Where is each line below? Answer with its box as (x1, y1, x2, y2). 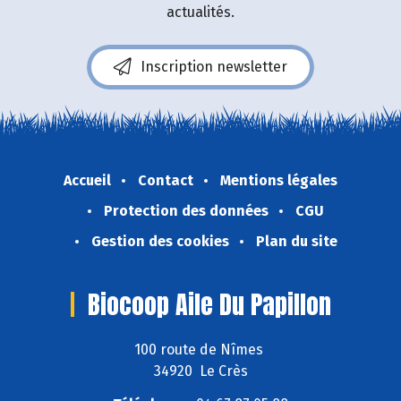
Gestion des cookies (90, 232, 229, 250)
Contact (138, 171, 193, 189)
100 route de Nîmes (134, 341, 267, 359)
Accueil (64, 171, 111, 189)
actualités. (166, 3, 235, 21)
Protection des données (104, 201, 269, 219)
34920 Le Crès (153, 363, 248, 380)
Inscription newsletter (141, 57, 287, 75)
